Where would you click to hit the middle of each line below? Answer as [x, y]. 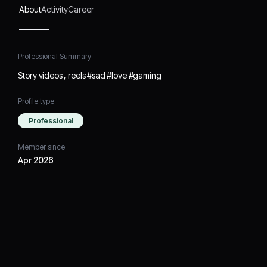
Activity [55, 9]
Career [81, 9]
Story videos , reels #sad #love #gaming [90, 75]
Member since [42, 147]
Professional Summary [55, 56]
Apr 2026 [36, 160]
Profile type [36, 101]
